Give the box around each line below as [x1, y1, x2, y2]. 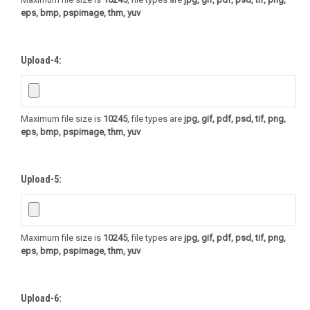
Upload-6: [21, 292, 62, 304]
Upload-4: [21, 54, 62, 66]
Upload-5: [21, 173, 62, 185]
